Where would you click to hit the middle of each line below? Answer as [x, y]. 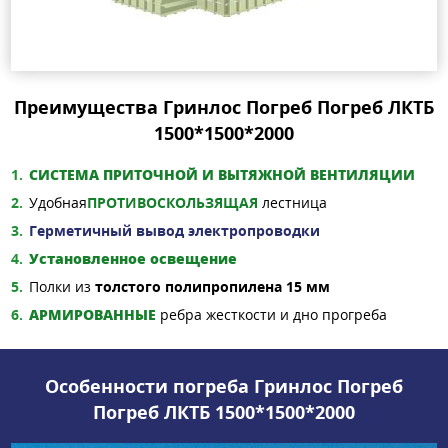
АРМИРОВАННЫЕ [92, 315]
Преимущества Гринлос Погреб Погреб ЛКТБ [224, 107]
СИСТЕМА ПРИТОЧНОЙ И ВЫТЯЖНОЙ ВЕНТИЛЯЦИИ [222, 175]
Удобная [58, 203]
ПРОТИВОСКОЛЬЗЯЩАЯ [172, 203]
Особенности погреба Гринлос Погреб [224, 386]
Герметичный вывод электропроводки [174, 231]
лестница [292, 203]
